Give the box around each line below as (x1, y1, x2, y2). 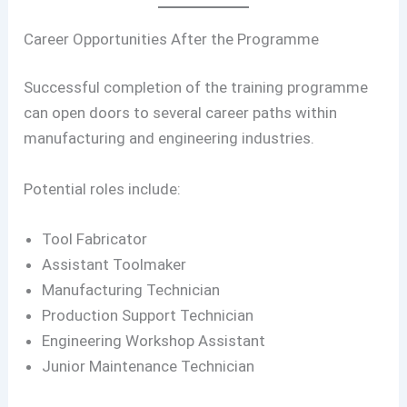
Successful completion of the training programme (24, 78, 369, 97)
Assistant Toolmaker (42, 254, 187, 273)
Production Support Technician (42, 305, 254, 324)
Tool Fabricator (42, 229, 148, 248)
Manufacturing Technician (42, 280, 221, 299)
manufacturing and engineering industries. (24, 129, 315, 148)
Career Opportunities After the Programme (24, 29, 320, 48)
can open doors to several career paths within (24, 104, 338, 123)
